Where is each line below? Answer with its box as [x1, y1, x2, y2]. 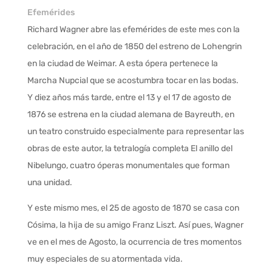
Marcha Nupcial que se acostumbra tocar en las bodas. [27, 75, 239, 86]
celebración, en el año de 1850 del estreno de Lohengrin [27, 41, 242, 52]
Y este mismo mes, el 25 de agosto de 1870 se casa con [27, 203, 239, 214]
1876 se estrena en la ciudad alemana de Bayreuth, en [27, 109, 234, 120]
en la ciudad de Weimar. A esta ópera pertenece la [27, 58, 218, 69]
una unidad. [27, 177, 72, 188]
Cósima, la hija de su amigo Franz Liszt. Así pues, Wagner [27, 220, 243, 231]
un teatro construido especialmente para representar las [27, 126, 244, 137]
